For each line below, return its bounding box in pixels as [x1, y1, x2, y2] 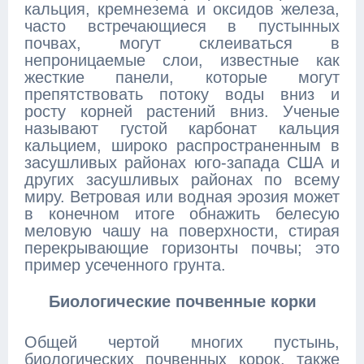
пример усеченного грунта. [24, 256, 226, 274]
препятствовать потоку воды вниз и [24, 85, 340, 103]
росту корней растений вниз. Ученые [24, 102, 340, 120]
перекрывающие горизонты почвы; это [24, 239, 340, 257]
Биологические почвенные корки [48, 292, 316, 310]
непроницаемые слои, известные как [24, 51, 340, 69]
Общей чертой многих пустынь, [24, 333, 340, 351]
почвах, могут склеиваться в [24, 34, 340, 52]
